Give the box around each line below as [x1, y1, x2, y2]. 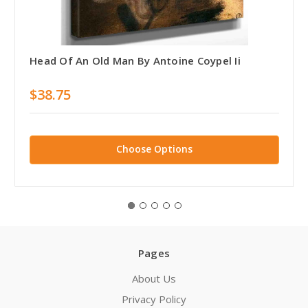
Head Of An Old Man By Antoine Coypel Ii [30, 53, 241, 67]
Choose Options [116, 142, 192, 155]
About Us [132, 272, 176, 286]
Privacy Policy [122, 292, 186, 307]
